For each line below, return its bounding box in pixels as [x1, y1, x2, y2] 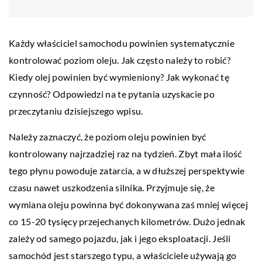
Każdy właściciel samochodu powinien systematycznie [9, 37, 235, 49]
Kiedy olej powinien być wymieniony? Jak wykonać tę [9, 71, 229, 83]
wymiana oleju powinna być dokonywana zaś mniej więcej [9, 199, 248, 211]
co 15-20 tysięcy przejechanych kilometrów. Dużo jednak [9, 216, 246, 227]
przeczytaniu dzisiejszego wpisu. [9, 105, 143, 117]
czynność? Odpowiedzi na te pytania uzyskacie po [9, 88, 215, 100]
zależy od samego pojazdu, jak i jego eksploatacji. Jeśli [9, 233, 231, 244]
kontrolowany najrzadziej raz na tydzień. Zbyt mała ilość [9, 148, 242, 160]
